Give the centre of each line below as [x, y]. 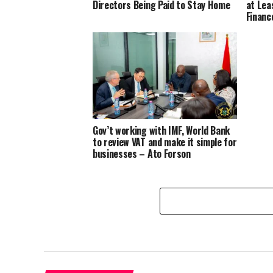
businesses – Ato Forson [142, 153]
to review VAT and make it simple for [165, 142]
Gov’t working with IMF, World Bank [161, 130]
